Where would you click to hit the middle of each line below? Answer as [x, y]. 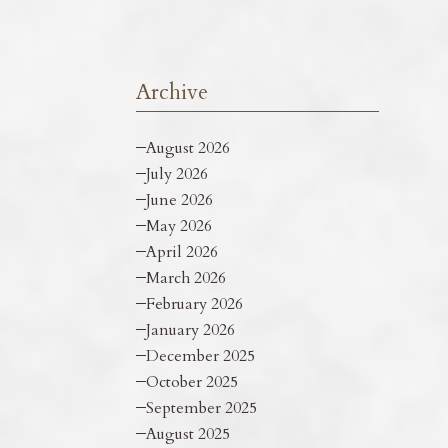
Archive [171, 92]
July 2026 [176, 173]
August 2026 [187, 147]
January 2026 [190, 329]
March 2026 [185, 277]
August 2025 [187, 433]
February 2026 [194, 303]
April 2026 [181, 251]
